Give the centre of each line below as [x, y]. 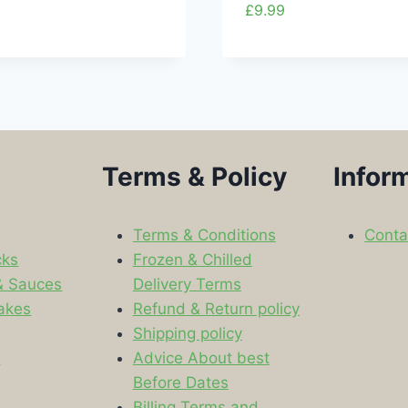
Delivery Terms [187, 284]
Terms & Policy [194, 176]
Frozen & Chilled [192, 259]
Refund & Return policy [216, 308]
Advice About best [201, 357]
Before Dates [180, 382]
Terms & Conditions [204, 235]
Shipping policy [187, 333]
